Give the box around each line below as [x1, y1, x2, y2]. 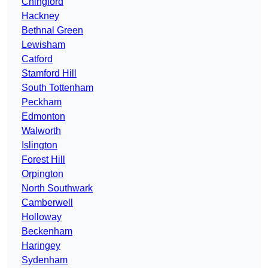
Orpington [22, 169, 63, 179]
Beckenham [22, 226, 72, 237]
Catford [22, 54, 53, 65]
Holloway [22, 212, 62, 223]
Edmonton [22, 111, 65, 122]
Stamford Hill [22, 68, 77, 79]
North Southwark [22, 183, 93, 194]
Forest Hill [22, 154, 65, 165]
